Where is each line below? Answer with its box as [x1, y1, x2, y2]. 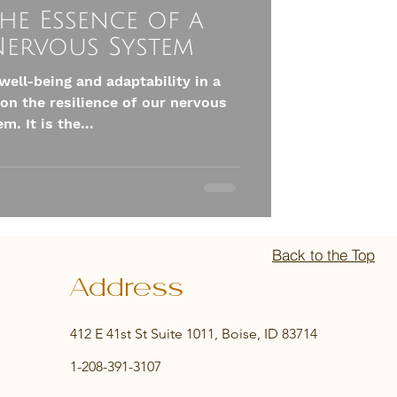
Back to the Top [272, 245, 376, 264]
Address [70, 276, 184, 302]
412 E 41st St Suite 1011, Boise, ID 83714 [70, 325, 318, 342]
